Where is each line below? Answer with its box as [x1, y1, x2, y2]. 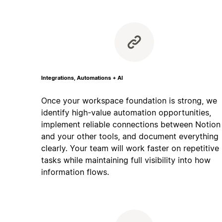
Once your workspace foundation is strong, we [41, 95, 217, 106]
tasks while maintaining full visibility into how [41, 155, 211, 165]
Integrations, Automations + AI [41, 74, 123, 81]
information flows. [41, 166, 109, 177]
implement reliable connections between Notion [41, 119, 221, 129]
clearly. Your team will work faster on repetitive [41, 143, 219, 153]
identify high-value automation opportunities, [41, 107, 211, 117]
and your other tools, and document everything [41, 131, 219, 141]
